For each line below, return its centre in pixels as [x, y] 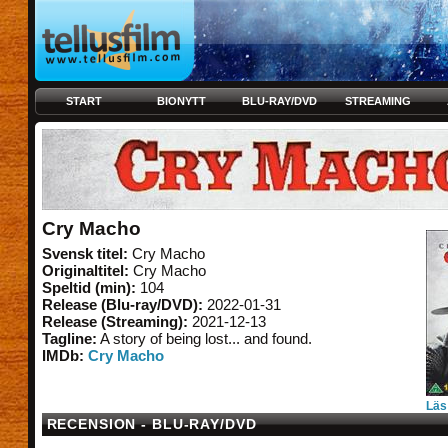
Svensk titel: [84, 253]
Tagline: [69, 338]
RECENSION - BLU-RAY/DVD [151, 424]
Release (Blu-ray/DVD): [122, 304]
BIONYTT [181, 101]
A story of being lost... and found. [204, 338]
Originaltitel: [85, 270]
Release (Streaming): [114, 321]
